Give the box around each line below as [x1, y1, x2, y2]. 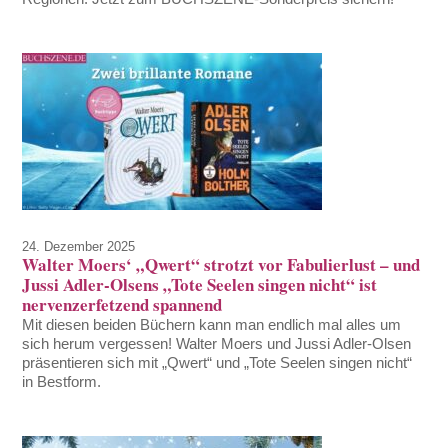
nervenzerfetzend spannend [22, 292, 223, 318]
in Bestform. [22, 373, 102, 391]
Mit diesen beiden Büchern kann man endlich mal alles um [22, 316, 402, 334]
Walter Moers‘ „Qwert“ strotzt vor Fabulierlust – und [22, 252, 421, 278]
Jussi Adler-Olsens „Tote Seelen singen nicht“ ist [22, 272, 378, 298]
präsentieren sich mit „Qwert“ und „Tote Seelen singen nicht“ [22, 354, 413, 372]
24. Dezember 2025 [22, 239, 136, 255]
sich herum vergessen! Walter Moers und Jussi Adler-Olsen [22, 335, 412, 353]
